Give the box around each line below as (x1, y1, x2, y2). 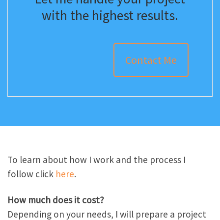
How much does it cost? (7, 193, 104, 206)
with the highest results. (42, 6, 178, 24)
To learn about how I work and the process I (7, 153, 186, 165)
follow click (7, 167, 55, 180)
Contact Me (125, 53, 177, 67)
